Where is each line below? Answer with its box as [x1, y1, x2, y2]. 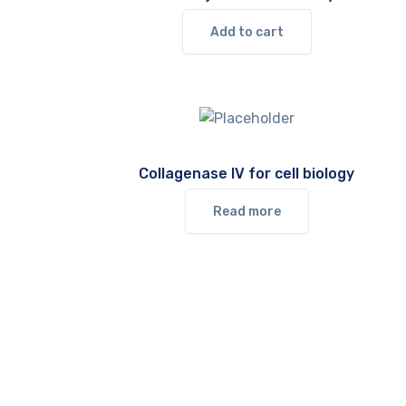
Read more [212, 204, 281, 219]
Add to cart [209, 24, 284, 40]
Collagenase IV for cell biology [139, 165, 354, 182]
